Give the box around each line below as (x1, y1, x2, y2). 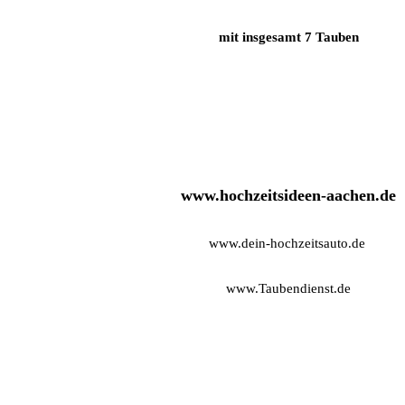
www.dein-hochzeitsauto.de (208, 236, 369, 251)
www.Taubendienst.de (222, 281, 354, 297)
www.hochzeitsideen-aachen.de (181, 186, 396, 205)
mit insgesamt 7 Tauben (218, 30, 359, 45)
